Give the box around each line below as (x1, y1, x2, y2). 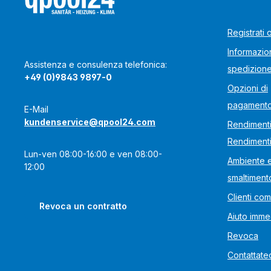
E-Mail (24, 104, 48, 114)
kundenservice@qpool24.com (24, 117, 155, 127)
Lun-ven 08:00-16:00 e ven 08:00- (24, 149, 162, 159)
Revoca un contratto (39, 201, 127, 211)
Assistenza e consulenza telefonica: (24, 59, 167, 70)
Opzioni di (227, 83, 268, 93)
